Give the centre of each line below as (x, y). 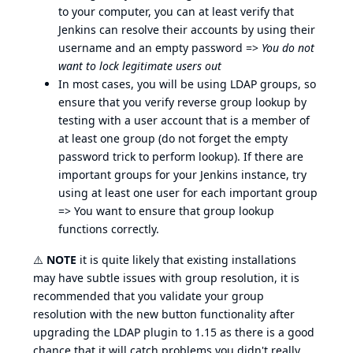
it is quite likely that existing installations (186, 260)
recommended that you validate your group (149, 296)
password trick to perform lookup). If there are (181, 157)
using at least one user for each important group (188, 193)
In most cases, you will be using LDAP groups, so (187, 84)
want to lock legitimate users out (140, 66)
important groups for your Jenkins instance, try (182, 175)
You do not (288, 48)
